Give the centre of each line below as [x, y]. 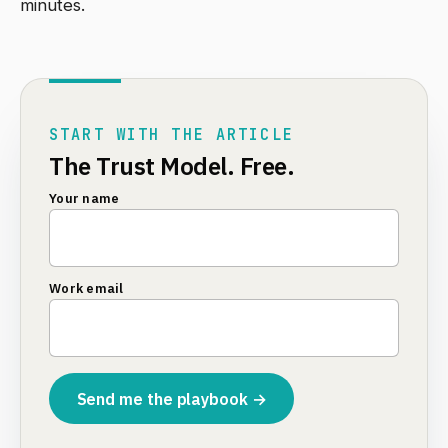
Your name [84, 199]
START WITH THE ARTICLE [171, 135]
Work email [86, 289]
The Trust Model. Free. [172, 166]
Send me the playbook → [171, 398]
